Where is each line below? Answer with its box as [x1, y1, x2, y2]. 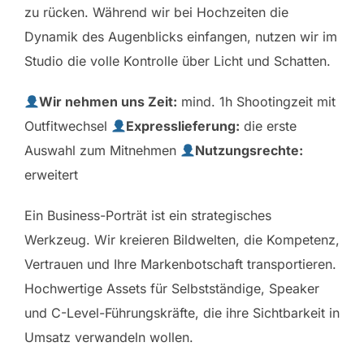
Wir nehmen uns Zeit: [39, 93, 178, 110]
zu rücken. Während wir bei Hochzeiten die [24, 3, 288, 20]
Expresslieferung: [126, 117, 240, 134]
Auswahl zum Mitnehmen [24, 141, 180, 158]
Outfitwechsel [24, 117, 111, 134]
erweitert [24, 166, 78, 183]
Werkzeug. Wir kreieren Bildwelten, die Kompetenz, [24, 231, 340, 248]
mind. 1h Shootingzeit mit [177, 93, 336, 110]
